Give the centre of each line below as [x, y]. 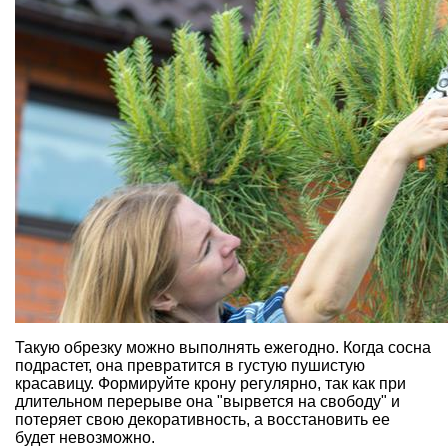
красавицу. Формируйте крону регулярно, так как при [210, 384]
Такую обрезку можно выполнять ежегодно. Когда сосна [223, 348]
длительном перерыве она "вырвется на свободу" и [207, 402]
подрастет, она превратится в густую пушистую [190, 366]
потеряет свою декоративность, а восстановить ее [202, 420]
